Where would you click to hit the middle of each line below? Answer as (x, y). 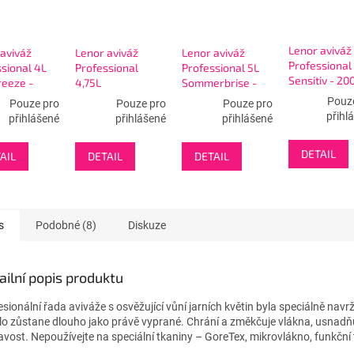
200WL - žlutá (216, 98)
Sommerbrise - (219, 83)
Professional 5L (220, 68)
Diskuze (147, 226)
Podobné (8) (66, 226)
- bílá (301, 96)
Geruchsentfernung (124, 98)
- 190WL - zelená (117, 113)
